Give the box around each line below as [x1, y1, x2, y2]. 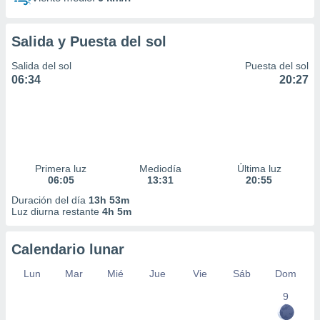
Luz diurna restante [11, 206, 102, 217]
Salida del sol [11, 60, 71, 71]
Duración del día [11, 194, 89, 206]
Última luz [236, 163, 281, 174]
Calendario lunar [11, 241, 124, 257]
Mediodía [139, 163, 181, 174]
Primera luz [35, 163, 87, 174]
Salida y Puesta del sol [11, 34, 166, 49]
